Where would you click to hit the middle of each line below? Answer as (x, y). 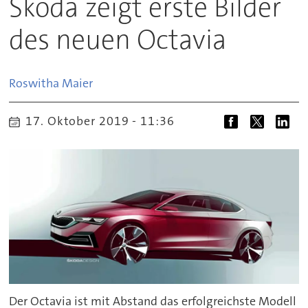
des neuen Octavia (118, 40)
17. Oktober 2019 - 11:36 (104, 121)
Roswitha (34, 83)
